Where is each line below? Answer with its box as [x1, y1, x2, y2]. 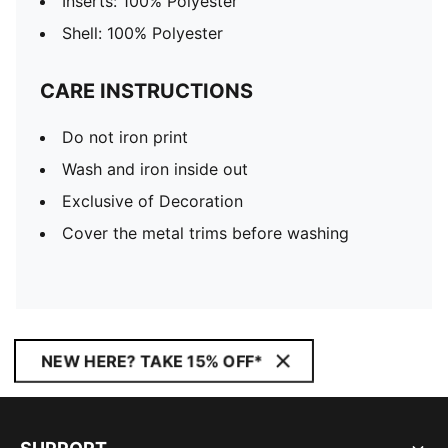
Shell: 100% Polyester [62, 23, 223, 43]
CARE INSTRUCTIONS [40, 79, 253, 103]
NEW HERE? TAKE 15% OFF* [41, 351, 263, 371]
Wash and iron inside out [62, 159, 248, 179]
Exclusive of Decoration [62, 191, 243, 211]
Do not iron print [62, 127, 188, 147]
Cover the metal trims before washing [62, 223, 349, 243]
